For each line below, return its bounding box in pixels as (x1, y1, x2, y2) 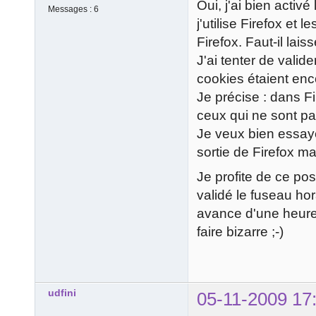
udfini (48, 287, 76, 299)
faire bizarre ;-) (197, 224, 284, 239)
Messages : (48, 4, 94, 14)
